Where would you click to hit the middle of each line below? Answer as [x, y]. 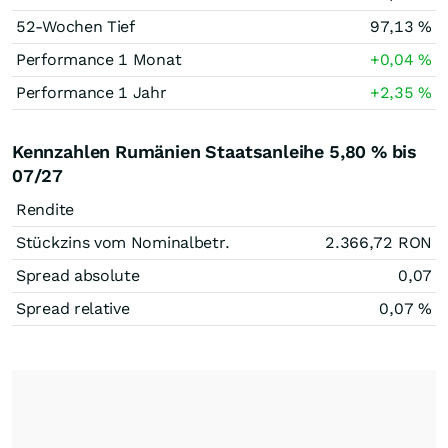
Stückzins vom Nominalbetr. [123, 242]
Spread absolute [78, 275]
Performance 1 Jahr [91, 92]
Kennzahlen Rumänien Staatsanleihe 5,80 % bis [215, 151]
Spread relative [73, 308]
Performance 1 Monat [99, 59]
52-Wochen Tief [75, 26]
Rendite [45, 209]
